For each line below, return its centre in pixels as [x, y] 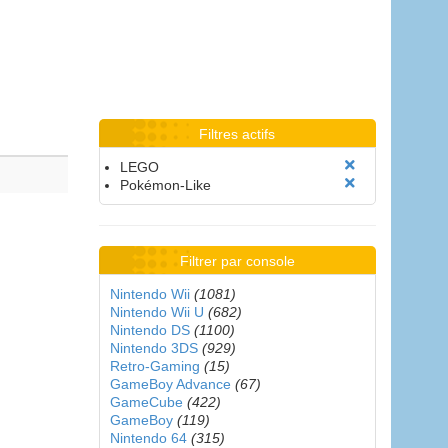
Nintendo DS [149, 330]
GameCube [146, 402]
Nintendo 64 [148, 438]
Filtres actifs [237, 134]
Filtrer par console [237, 261]
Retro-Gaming [154, 366]
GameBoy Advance [170, 384]
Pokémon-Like [165, 185]
